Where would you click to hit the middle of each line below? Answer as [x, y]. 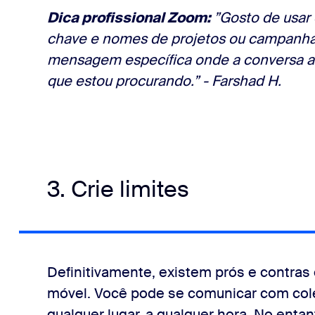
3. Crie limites [118, 189]
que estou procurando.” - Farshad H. [164, 81]
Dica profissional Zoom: [130, 18]
